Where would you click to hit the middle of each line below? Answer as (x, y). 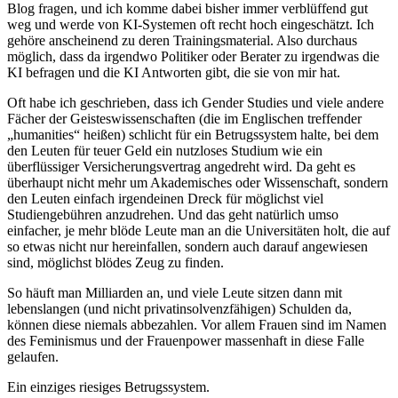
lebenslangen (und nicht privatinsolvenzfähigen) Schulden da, (179, 309)
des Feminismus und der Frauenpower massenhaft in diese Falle (186, 341)
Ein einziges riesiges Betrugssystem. (108, 387)
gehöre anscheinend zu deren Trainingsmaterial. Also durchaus (182, 41)
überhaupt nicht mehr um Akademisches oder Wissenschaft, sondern (198, 183)
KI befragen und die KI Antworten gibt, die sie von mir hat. (174, 73)
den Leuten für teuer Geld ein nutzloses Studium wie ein (165, 151)
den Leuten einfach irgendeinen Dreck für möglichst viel (165, 199)
